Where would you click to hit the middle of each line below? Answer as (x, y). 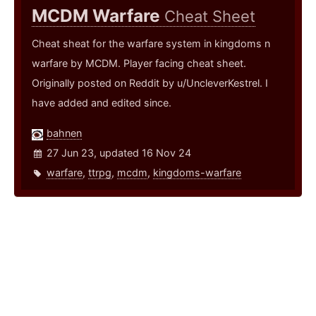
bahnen (64, 133)
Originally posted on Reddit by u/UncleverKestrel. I (150, 83)
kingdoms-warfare (197, 173)
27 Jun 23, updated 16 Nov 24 (119, 153)
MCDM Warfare (98, 16)
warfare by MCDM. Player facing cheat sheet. (139, 63)
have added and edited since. (102, 103)
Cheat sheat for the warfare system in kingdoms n (151, 44)
